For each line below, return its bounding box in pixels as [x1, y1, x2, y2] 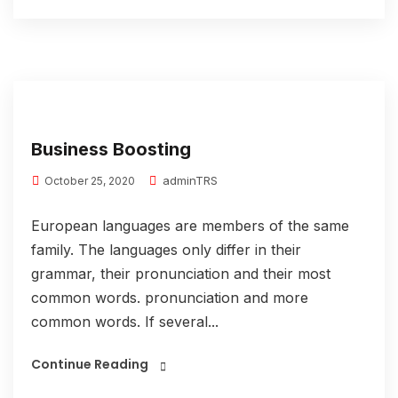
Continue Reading [31, 355, 148, 373]
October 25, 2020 [42, 174, 135, 187]
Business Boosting [31, 139, 191, 160]
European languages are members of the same [31, 217, 349, 235]
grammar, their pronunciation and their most [31, 265, 330, 283]
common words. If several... [31, 313, 219, 330]
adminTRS [159, 173, 218, 187]
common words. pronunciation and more [31, 289, 308, 306]
